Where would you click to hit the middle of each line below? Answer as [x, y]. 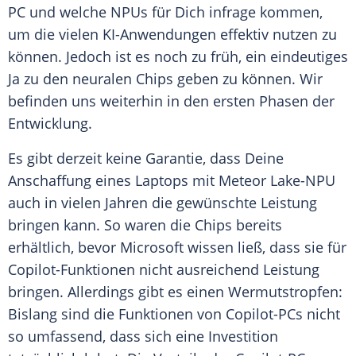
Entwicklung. [52, 124]
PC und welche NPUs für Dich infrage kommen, [165, 12]
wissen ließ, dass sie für [265, 248]
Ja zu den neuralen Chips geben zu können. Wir [165, 79]
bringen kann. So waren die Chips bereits [145, 225]
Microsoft [152, 248]
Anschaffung [50, 181]
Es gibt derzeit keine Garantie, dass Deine [146, 159]
